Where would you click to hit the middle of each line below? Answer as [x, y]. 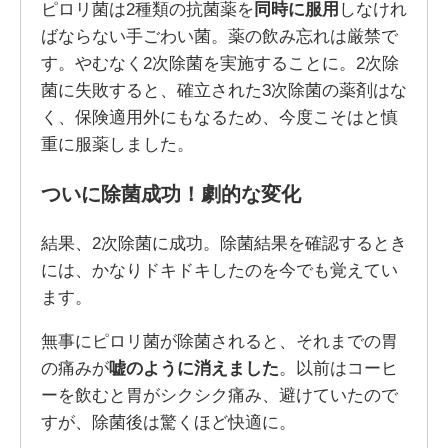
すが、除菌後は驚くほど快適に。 [168, 422]
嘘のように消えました [193, 368]
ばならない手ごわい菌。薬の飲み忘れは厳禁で [219, 35]
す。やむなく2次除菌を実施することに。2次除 [219, 62]
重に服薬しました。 [117, 143]
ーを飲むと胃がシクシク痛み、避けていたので [219, 395]
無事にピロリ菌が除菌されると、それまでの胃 [219, 341]
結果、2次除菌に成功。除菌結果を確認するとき [223, 242]
